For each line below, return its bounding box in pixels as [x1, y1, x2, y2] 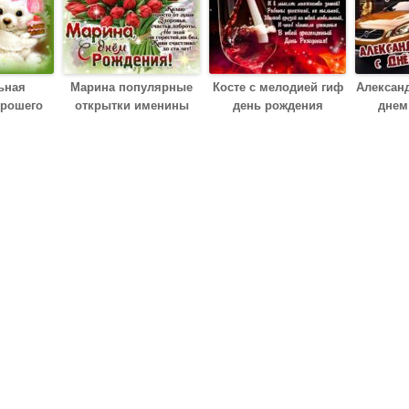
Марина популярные [70, 80, 193, 94]
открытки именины [74, 99, 189, 112]
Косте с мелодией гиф [212, 80, 343, 94]
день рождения [232, 99, 323, 112]
